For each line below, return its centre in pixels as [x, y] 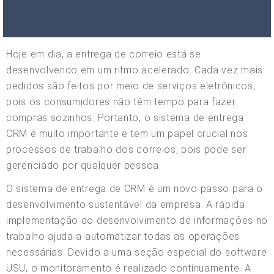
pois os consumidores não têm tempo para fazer [121, 102]
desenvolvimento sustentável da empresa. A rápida [126, 204]
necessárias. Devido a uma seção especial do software [137, 252]
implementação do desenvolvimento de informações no [137, 220]
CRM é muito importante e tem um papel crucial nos [127, 133]
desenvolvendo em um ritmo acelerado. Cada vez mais [135, 70]
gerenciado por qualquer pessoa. [84, 165]
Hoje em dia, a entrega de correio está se [104, 54]
